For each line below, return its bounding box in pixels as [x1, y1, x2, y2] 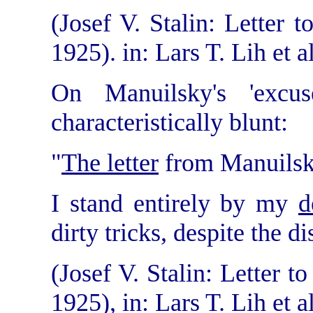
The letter [61, 148, 159, 177]
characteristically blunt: [51, 108, 288, 136]
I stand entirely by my [51, 189, 298, 217]
